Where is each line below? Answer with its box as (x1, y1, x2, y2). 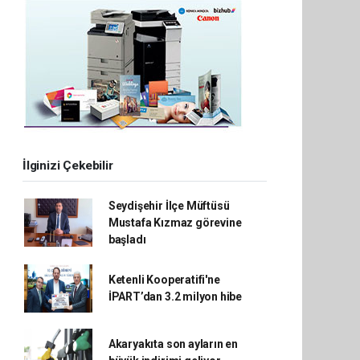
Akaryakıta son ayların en (108, 337, 239, 350)
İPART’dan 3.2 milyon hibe (108, 289, 243, 303)
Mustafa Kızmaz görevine (108, 215, 242, 229)
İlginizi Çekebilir (22, 157, 113, 173)
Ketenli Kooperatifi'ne (108, 272, 220, 286)
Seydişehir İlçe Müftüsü (108, 198, 230, 212)
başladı (108, 232, 146, 246)
